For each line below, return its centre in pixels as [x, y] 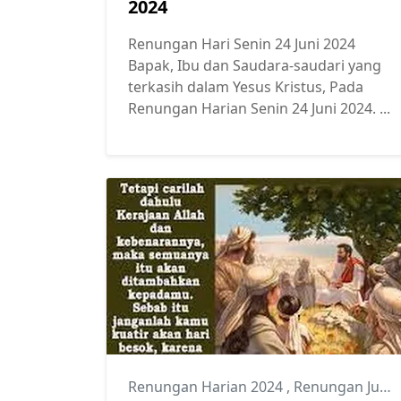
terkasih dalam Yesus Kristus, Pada [246, 87]
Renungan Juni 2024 [337, 387]
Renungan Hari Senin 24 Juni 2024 [242, 44]
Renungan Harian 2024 [207, 387]
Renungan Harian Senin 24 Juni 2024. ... [259, 109]
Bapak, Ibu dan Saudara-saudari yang [255, 66]
